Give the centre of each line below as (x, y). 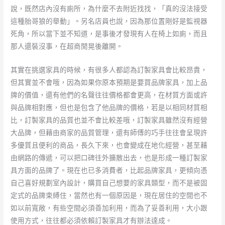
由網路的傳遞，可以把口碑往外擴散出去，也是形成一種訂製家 (109, 157)
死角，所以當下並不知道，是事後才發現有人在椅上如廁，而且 (109, 33)
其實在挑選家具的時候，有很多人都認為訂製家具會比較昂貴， (109, 70)
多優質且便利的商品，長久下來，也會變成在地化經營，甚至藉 (109, 145)
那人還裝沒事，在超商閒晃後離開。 (67, 46)
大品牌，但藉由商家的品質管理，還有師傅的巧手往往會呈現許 (109, 132)
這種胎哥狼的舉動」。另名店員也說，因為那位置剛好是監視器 (109, 21)
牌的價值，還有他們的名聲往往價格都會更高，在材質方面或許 (109, 95)
